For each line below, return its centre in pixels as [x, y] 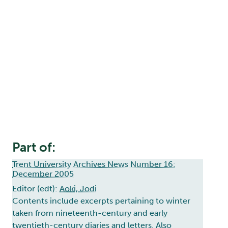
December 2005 [43, 174]
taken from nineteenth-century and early [90, 213]
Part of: [34, 148]
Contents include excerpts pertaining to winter [101, 201]
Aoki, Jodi [78, 189]
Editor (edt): [36, 189]
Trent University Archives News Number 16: [94, 164]
